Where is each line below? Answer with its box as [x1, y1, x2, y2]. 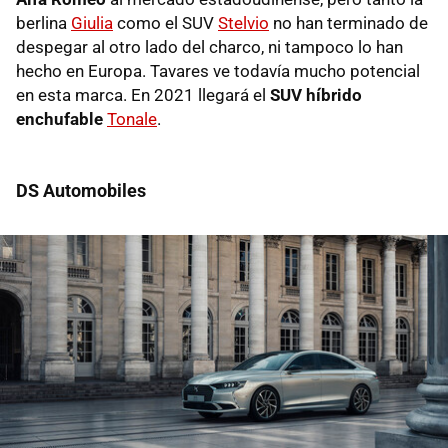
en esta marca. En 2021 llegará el [16, 85, 270, 106]
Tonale [107, 109, 157, 130]
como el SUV [113, 13, 218, 34]
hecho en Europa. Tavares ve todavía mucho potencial [16, 61, 420, 82]
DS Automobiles [16, 180, 146, 202]
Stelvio [218, 13, 269, 34]
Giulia [71, 13, 113, 34]
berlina [16, 13, 71, 34]
